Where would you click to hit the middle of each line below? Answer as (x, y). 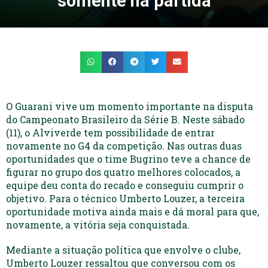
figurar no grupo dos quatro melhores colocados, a (123, 172)
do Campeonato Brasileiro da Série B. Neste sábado (125, 119)
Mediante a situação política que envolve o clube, (123, 249)
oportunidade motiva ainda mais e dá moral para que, (133, 211)
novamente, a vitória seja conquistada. (98, 224)
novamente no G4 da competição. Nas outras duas (124, 145)
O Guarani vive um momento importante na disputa (130, 106)
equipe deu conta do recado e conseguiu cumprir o (125, 185)
